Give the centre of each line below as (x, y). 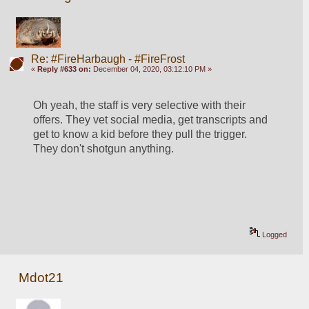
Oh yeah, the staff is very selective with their (140, 105)
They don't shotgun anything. (104, 148)
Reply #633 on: (64, 69)
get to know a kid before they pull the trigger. (140, 134)
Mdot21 (41, 277)
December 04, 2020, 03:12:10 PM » (151, 69)
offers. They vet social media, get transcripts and (151, 119)
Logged (274, 234)
